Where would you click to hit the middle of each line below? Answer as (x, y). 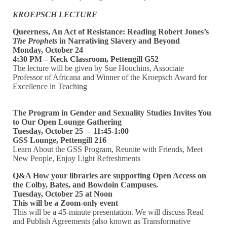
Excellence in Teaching (50, 86)
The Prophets (35, 41)
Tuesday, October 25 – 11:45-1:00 (71, 131)
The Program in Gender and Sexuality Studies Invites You (112, 112)
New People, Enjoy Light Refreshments (77, 158)
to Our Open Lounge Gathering (67, 122)
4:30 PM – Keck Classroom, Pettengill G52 (86, 59)
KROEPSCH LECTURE (55, 14)
